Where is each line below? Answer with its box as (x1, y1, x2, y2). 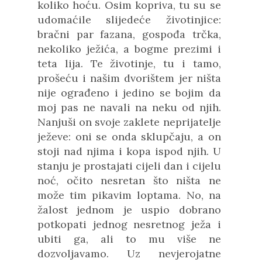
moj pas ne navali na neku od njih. (37, 101, 221, 114)
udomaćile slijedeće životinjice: (37, 13, 221, 26)
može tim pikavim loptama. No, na (37, 188, 221, 202)
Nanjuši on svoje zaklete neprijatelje (37, 115, 221, 129)
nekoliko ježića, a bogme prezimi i (37, 42, 221, 56)
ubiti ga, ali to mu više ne (37, 232, 221, 246)
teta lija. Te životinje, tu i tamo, (37, 57, 221, 70)
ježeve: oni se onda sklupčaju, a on (37, 130, 221, 143)
